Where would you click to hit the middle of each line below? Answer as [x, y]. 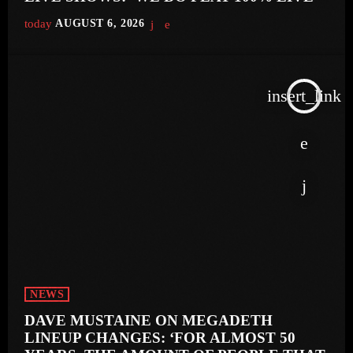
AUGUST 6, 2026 [100, 23]
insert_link [304, 96]
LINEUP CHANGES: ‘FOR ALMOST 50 [160, 338]
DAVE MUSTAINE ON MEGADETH [149, 321]
